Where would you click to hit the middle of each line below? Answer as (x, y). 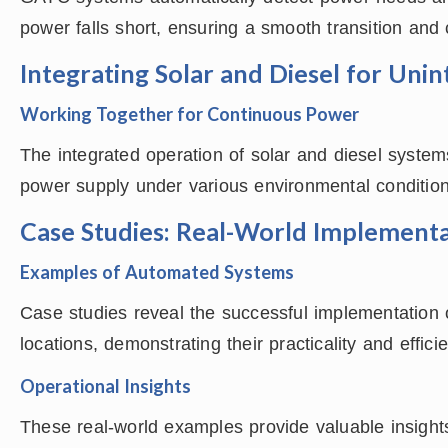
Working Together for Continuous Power (189, 114)
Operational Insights (105, 386)
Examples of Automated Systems (157, 272)
